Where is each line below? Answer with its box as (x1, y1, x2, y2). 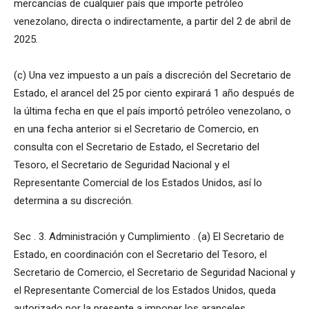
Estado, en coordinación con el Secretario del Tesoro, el (14, 248, 267, 261)
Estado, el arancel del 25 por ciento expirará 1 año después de (14, 87, 295, 100)
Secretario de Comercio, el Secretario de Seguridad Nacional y (14, 266, 295, 279)
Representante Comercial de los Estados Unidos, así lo (14, 177, 262, 190)
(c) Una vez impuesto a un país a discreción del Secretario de (14, 69, 291, 82)
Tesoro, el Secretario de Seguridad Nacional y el (14, 159, 230, 172)
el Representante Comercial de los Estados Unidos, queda (14, 284, 276, 297)
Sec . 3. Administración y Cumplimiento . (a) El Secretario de (14, 230, 284, 243)
